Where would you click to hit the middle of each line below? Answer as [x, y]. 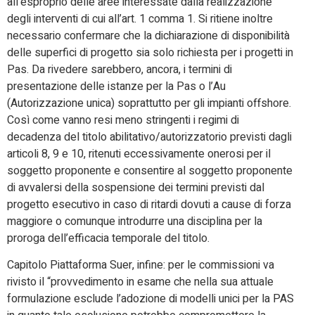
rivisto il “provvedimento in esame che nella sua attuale [140, 282]
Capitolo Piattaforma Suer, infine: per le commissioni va [141, 265]
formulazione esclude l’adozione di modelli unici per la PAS [150, 299]
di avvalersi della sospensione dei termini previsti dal [136, 187]
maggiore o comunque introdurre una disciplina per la [135, 221]
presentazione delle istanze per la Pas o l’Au [116, 86]
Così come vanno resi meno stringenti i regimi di [123, 120]
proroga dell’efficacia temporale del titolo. [108, 238]
